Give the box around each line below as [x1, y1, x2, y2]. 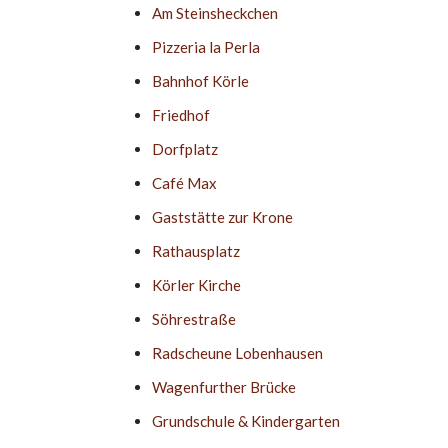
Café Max [152, 174, 217, 192]
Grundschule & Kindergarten [152, 412, 340, 430]
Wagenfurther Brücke [152, 378, 296, 396]
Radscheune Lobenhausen [152, 344, 323, 362]
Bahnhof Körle [152, 72, 249, 90]
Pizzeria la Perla [152, 38, 260, 56]
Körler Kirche [152, 276, 241, 294]
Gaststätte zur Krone [152, 208, 293, 226]
